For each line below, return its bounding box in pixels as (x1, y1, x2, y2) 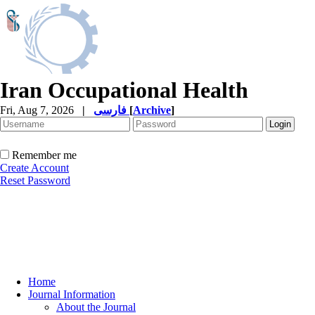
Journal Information (28, 288, 115, 300)
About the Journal (56, 301, 136, 313)
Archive (133, 104, 171, 116)
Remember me (12, 149, 77, 161)
